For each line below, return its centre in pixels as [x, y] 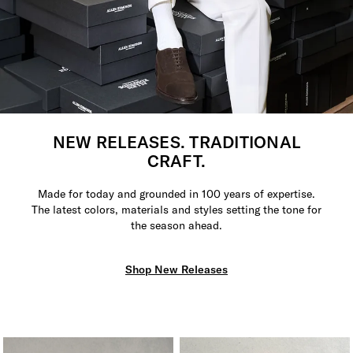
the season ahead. [176, 225]
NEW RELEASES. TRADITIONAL [176, 141]
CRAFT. [176, 160]
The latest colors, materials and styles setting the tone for [176, 209]
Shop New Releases [176, 269]
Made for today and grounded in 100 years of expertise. [176, 193]
